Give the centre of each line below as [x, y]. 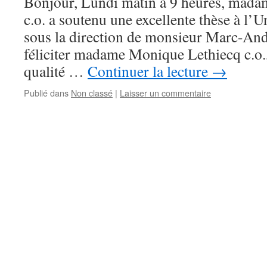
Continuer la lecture [150, 71]
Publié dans [46, 93]
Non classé [92, 93]
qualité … [56, 71]
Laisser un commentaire [165, 93]
